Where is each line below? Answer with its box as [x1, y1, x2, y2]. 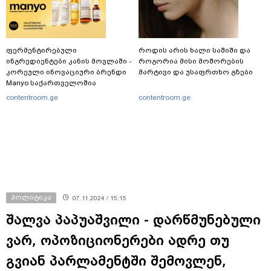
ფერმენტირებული [6, 46, 77, 55]
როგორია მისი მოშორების [139, 57, 244, 66]
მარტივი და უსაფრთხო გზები [139, 68, 253, 77]
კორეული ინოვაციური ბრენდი [6, 68, 126, 77]
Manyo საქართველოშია [6, 79, 96, 88]
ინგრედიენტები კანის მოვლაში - [6, 57, 132, 66]
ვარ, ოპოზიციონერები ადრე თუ [6, 232, 229, 249]
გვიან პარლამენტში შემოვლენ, [6, 253, 226, 269]
